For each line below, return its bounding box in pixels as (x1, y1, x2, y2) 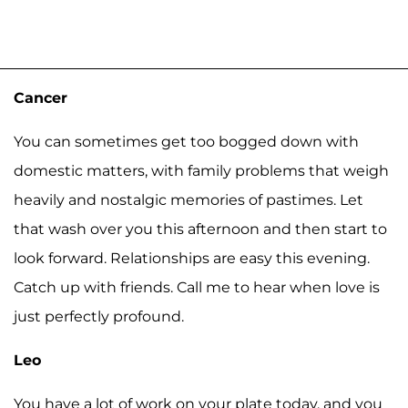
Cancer (14, 88, 67, 107)
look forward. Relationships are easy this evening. (14, 249, 370, 267)
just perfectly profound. (14, 307, 184, 325)
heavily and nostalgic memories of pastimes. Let (14, 190, 363, 209)
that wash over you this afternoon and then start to (14, 219, 387, 238)
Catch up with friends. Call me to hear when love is (14, 278, 380, 296)
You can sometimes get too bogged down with (14, 132, 359, 150)
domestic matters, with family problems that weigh (14, 161, 389, 179)
